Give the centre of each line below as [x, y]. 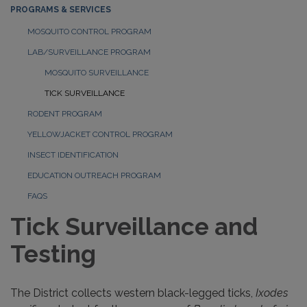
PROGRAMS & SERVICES [61, 10]
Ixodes [272, 293]
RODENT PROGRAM [65, 114]
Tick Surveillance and [134, 227]
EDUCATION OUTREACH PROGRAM [94, 176]
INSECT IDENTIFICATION [73, 155]
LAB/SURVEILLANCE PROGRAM [89, 52]
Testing [53, 254]
